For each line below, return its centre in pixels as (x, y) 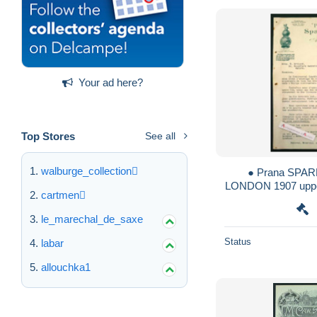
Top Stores (48, 136)
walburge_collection (86, 171)
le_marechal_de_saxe (92, 219)
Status (238, 241)
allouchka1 (66, 267)
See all (160, 136)
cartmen (60, 195)
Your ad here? (111, 82)
